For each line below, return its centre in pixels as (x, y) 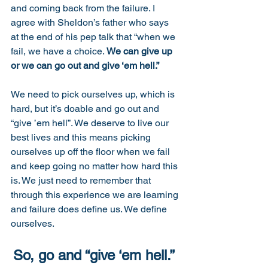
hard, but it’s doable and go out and (86, 108)
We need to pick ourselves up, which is (94, 94)
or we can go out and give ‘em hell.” (86, 65)
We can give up (141, 51)
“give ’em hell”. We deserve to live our (91, 123)
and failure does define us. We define (90, 209)
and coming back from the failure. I (84, 8)
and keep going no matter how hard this (95, 166)
